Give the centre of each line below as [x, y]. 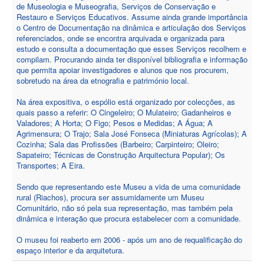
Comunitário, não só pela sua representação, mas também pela [125, 208]
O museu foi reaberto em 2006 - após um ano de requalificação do [129, 240]
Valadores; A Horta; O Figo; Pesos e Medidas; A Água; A [115, 123]
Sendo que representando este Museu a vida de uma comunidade [128, 187]
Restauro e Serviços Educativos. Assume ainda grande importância [132, 17]
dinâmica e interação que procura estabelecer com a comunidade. [129, 218]
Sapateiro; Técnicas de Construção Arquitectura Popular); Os [121, 155]
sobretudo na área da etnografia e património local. [103, 80]
